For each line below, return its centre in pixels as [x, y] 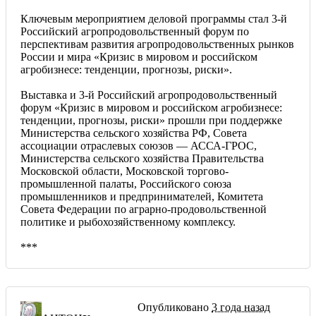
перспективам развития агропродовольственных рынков [157, 44]
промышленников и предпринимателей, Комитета [142, 197]
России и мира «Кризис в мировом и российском [139, 57]
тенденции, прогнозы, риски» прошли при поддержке [151, 121]
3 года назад [241, 308]
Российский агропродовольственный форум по [135, 32]
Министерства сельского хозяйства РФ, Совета [134, 133]
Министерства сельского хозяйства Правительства [142, 159]
